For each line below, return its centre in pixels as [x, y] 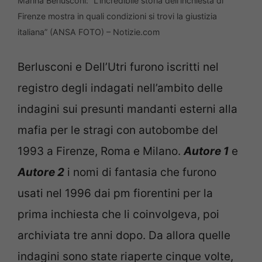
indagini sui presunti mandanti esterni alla [127, 109]
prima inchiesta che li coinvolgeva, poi [118, 214]
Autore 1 [206, 151]
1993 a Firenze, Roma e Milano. [101, 151]
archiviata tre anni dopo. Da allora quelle [124, 235]
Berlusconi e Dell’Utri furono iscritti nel [118, 67]
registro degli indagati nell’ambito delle [120, 88]
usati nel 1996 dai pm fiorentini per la [115, 193]
